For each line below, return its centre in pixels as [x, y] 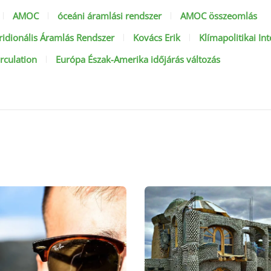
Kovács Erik [157, 38]
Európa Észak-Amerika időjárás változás [138, 59]
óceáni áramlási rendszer [109, 16]
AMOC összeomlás [218, 16]
